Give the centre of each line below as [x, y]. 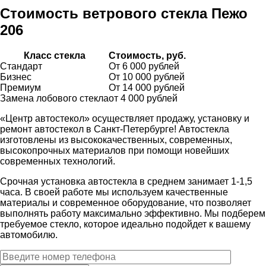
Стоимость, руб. [147, 55]
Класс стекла [54, 55]
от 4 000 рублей [143, 98]
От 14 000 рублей [147, 87]
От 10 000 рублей [147, 77]
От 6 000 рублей [144, 66]
